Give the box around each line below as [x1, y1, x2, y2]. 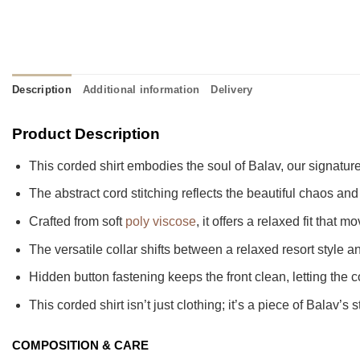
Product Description [12, 125, 160, 142]
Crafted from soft [28, 214, 125, 228]
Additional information [82, 83, 200, 96]
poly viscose [125, 214, 196, 228]
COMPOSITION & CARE [12, 338, 149, 353]
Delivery [211, 83, 253, 96]
